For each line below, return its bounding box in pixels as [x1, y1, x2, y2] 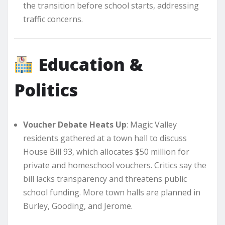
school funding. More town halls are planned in [23, 187, 200, 198]
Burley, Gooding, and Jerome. [23, 200, 133, 212]
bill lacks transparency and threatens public [23, 173, 187, 185]
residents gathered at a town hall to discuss [23, 133, 187, 144]
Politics [14, 78, 78, 102]
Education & [38, 53, 143, 76]
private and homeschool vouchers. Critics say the [23, 160, 206, 171]
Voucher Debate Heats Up [23, 119, 127, 131]
